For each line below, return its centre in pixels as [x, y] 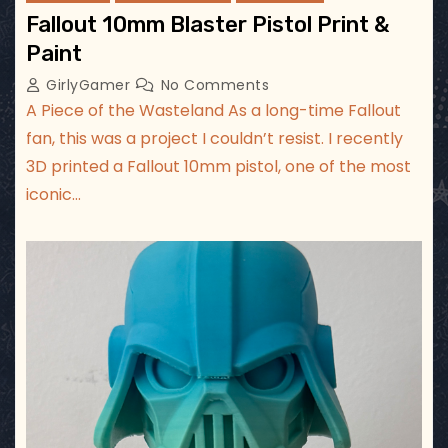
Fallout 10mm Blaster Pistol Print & [208, 24]
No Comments [214, 84]
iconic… [53, 194]
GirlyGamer [88, 84]
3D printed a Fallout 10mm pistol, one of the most [218, 166]
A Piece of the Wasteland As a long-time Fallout [213, 110]
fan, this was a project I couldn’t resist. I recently [214, 138]
